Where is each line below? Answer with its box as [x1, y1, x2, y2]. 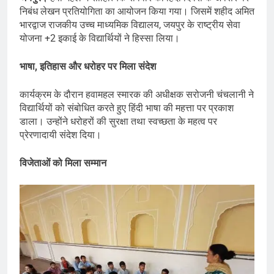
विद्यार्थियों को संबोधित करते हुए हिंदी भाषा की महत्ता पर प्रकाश [20, 102, 234, 114]
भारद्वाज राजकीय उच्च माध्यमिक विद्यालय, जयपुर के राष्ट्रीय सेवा [20, 19, 240, 31]
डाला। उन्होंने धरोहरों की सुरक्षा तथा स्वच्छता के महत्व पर [20, 116, 217, 128]
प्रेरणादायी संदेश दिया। [20, 129, 102, 141]
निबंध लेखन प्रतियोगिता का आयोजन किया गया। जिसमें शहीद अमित [20, 6, 254, 18]
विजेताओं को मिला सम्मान [20, 157, 106, 169]
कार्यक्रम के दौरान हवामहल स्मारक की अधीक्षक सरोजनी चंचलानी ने [20, 89, 254, 101]
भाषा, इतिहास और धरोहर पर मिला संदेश [20, 61, 156, 73]
